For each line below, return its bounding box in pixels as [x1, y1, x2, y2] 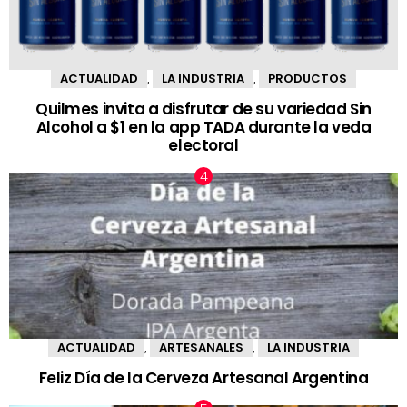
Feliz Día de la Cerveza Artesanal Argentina [38, 367, 369, 390]
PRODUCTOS [268, 70, 347, 88]
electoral [168, 134, 239, 156]
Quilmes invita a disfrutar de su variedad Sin [35, 97, 372, 120]
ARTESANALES [159, 339, 243, 357]
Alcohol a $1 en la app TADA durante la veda [35, 115, 372, 138]
